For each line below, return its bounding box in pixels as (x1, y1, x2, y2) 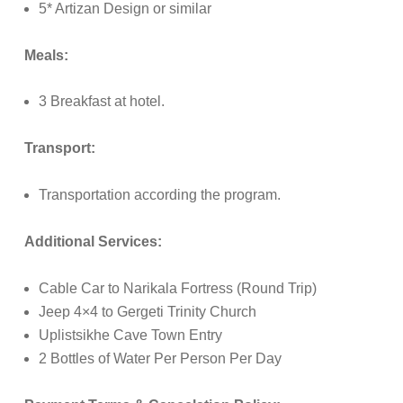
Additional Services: (24, 234, 162, 249)
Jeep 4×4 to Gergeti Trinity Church (39, 303, 256, 319)
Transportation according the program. (39, 187, 281, 203)
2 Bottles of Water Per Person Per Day (39, 350, 282, 366)
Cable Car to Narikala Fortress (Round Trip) (39, 280, 317, 296)
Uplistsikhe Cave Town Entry (39, 327, 222, 343)
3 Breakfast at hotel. (39, 94, 165, 110)
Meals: (24, 47, 68, 63)
